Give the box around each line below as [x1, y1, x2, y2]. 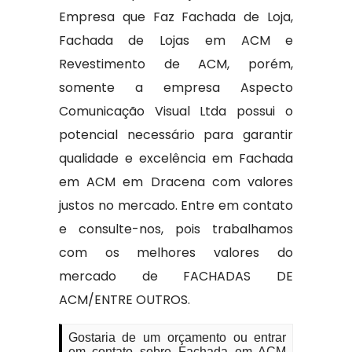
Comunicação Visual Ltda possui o [58, 102, 294, 121]
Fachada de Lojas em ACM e [58, 31, 294, 50]
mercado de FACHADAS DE [58, 267, 294, 286]
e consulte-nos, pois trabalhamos [58, 220, 294, 239]
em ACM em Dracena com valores [58, 173, 294, 192]
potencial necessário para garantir [58, 126, 294, 145]
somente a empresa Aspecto [58, 79, 294, 97]
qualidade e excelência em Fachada [58, 149, 294, 168]
